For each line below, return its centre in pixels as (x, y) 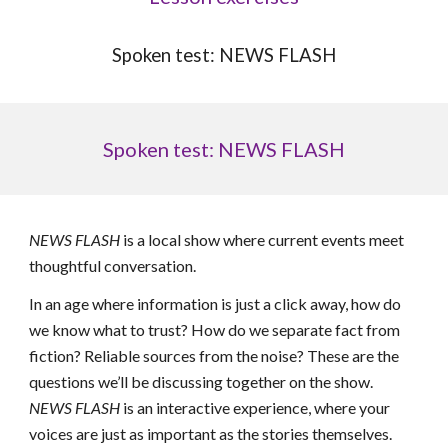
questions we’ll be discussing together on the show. (201, 381)
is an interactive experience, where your (257, 407)
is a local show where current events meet (262, 239)
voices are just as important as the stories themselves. (211, 433)
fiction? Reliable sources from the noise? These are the (214, 355)
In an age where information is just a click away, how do (215, 303)
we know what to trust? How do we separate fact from (215, 329)
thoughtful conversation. (113, 265)
